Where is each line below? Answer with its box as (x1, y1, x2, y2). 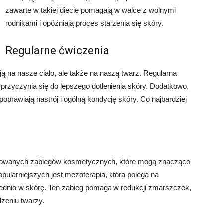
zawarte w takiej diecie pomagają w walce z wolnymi (5, 6, 176, 14)
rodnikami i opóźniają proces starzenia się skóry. (5, 19, 163, 27)
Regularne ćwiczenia (5, 44, 109, 57)
